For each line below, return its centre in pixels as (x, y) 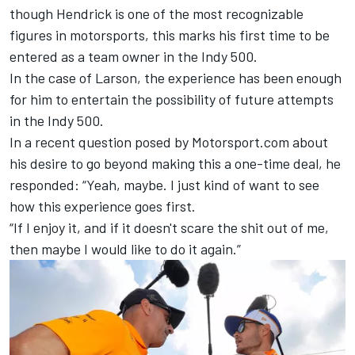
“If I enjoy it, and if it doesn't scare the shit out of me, (169, 227)
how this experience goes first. (103, 206)
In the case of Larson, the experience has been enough (176, 77)
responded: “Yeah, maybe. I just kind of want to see (164, 184)
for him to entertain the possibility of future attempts (172, 99)
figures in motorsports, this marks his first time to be (170, 34)
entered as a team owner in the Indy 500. (134, 56)
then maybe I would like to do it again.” (125, 248)
